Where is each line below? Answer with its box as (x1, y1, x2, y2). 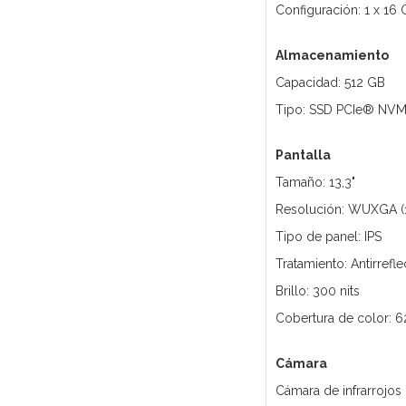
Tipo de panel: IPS (275, 229, 382, 245)
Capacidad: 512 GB (275, 75, 385, 91)
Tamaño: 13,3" (275, 175, 355, 190)
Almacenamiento (275, 48, 389, 63)
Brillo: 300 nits (275, 284, 360, 299)
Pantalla (275, 148, 331, 163)
